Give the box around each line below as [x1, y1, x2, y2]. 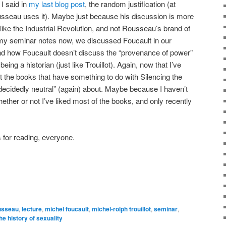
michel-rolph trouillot [92, 204, 151, 214]
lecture [22, 204, 42, 214]
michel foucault [45, 204, 89, 214]
